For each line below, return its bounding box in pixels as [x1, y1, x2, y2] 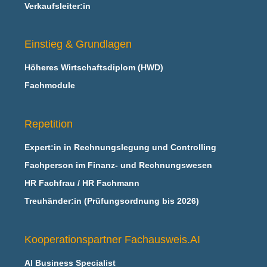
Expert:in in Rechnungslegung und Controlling [24, 142, 217, 153]
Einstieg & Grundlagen [24, 38, 132, 51]
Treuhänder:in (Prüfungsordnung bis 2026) [24, 196, 200, 206]
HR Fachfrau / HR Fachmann [24, 178, 140, 188]
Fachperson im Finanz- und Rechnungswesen [24, 160, 213, 170]
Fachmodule [24, 80, 76, 91]
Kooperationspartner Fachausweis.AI [24, 234, 201, 246]
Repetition [24, 118, 73, 131]
